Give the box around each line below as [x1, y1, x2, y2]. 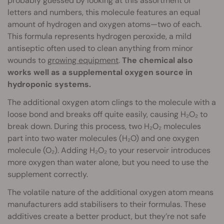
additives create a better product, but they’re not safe [7, 210, 206, 221]
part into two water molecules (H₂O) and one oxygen [7, 132, 199, 143]
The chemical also [122, 54, 193, 65]
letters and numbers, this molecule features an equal [7, 6, 200, 17]
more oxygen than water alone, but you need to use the [7, 156, 208, 167]
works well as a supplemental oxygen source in [7, 66, 192, 77]
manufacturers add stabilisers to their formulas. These [7, 198, 206, 209]
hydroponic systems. [7, 78, 91, 89]
